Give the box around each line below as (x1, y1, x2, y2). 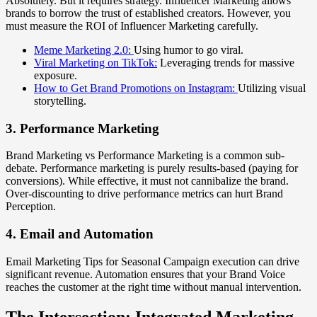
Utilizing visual (238, 81, 306, 94)
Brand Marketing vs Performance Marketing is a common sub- (6, 149, 284, 162)
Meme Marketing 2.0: (34, 43, 134, 56)
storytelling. (34, 94, 86, 107)
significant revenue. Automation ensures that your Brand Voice (6, 267, 285, 280)
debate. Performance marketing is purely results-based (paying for (6, 162, 298, 175)
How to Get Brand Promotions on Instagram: (34, 81, 238, 94)
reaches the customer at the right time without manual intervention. (6, 280, 301, 293)
